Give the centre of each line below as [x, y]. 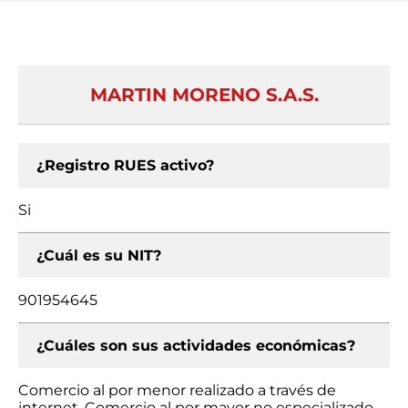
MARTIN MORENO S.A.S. [204, 95]
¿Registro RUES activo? [125, 165]
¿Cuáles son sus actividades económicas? [196, 346]
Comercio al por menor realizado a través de [177, 390]
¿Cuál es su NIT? [99, 255]
